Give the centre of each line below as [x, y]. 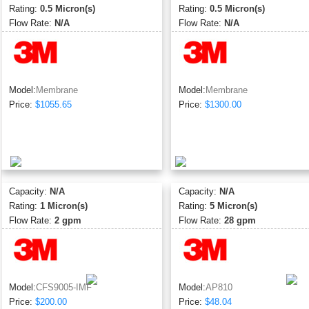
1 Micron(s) [63, 206]
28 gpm [240, 220]
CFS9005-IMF [63, 287]
